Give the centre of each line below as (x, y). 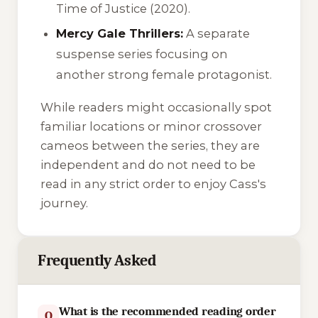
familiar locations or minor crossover (151, 126)
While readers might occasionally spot (156, 107)
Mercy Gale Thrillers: (120, 34)
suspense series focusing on (142, 54)
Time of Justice (102, 9)
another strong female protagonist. (164, 75)
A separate (217, 34)
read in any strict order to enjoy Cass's (153, 184)
